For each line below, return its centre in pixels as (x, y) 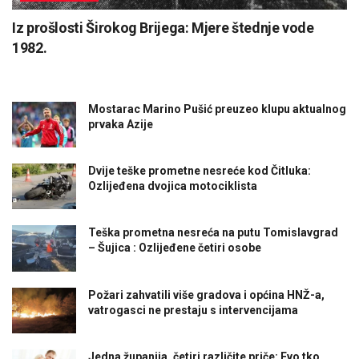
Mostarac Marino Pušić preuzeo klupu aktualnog (217, 109)
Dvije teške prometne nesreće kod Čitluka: (200, 171)
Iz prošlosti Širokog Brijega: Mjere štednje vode (163, 27)
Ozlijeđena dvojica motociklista (173, 186)
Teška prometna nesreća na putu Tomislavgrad (213, 233)
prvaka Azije (121, 124)
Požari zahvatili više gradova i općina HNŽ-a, (206, 294)
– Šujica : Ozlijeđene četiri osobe (175, 248)
